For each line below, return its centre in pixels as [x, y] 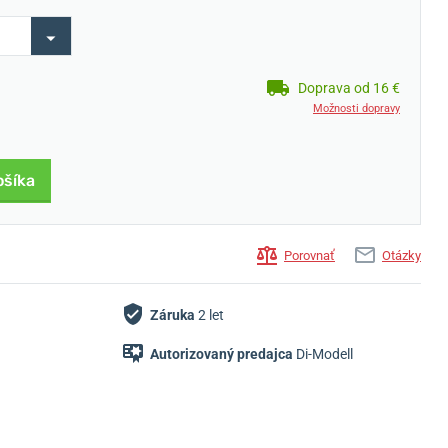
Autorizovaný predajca [221, 353]
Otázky [401, 256]
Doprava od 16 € [349, 87]
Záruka [172, 314]
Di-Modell [323, 353]
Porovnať [309, 256]
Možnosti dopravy [356, 108]
